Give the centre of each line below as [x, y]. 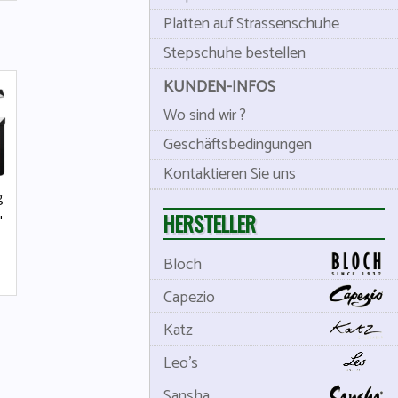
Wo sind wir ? [205, 115]
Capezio [189, 298]
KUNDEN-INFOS [219, 87]
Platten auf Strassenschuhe [251, 24]
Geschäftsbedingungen [238, 145]
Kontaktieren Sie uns [230, 174]
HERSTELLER [210, 223]
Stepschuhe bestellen [235, 53]
